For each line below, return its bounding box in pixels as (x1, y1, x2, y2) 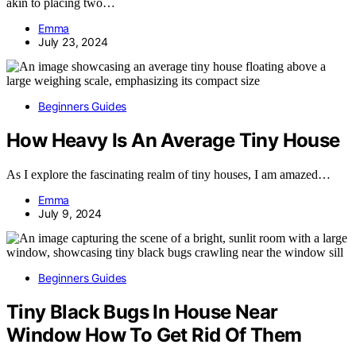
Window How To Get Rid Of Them (6, 323, 302, 347)
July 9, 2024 (38, 207, 102, 221)
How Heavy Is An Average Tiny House (6, 129, 340, 153)
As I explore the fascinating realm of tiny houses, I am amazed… (6, 168, 331, 182)
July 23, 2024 (38, 35, 108, 49)
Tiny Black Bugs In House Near (6, 300, 278, 324)
